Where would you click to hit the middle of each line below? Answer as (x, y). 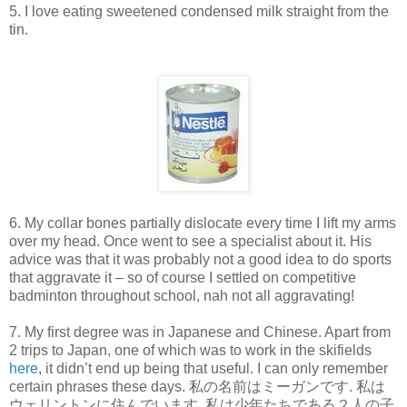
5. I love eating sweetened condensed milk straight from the (199, 11)
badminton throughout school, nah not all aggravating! (182, 295)
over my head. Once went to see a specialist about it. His (190, 241)
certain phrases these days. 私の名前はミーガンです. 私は (197, 386)
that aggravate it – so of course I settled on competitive (183, 277)
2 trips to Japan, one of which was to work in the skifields (190, 350)
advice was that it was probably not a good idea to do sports (200, 259)
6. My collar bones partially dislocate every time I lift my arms (203, 223)
